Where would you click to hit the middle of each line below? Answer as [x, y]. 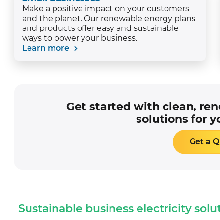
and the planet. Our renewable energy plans [109, 18]
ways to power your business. [80, 38]
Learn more [47, 48]
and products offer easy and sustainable [101, 28]
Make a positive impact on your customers [106, 8]
